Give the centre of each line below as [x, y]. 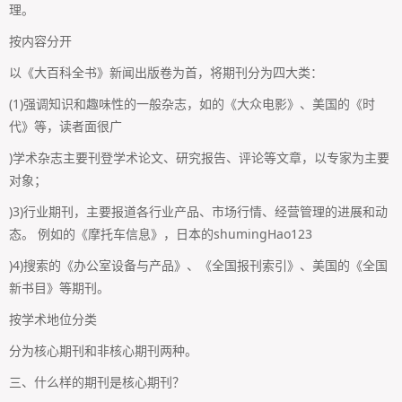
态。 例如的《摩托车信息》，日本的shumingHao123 [161, 233]
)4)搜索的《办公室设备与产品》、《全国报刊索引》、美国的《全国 [198, 265]
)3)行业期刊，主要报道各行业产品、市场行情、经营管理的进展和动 [198, 211]
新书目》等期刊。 [59, 287]
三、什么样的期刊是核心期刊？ [97, 381]
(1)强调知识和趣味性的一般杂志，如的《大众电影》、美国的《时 [192, 103]
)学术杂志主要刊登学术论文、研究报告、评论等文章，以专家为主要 [199, 157]
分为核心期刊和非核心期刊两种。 [103, 350]
